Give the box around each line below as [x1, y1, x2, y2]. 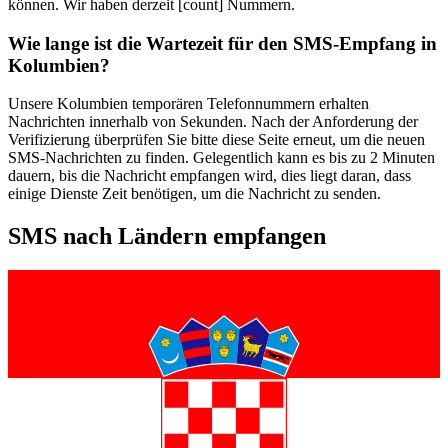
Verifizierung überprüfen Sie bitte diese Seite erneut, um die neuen [8, 131, 425, 149]
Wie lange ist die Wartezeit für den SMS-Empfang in [8, 32, 437, 54]
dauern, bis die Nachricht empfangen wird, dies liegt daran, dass [8, 167, 411, 185]
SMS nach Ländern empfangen [8, 223, 326, 250]
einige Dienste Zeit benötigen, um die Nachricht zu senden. [8, 185, 381, 203]
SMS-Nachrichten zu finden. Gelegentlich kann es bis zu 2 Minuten [8, 149, 435, 167]
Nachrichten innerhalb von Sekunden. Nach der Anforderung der [8, 113, 418, 131]
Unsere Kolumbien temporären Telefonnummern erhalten [8, 95, 369, 113]
